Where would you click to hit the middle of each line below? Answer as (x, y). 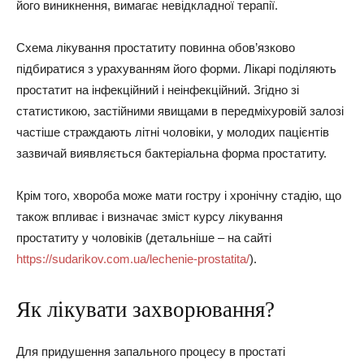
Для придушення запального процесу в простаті (151, 351)
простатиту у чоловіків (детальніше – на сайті (144, 237)
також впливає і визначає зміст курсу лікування (149, 216)
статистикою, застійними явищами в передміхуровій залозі (180, 110)
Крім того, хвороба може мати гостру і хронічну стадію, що (179, 195)
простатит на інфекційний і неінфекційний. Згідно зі (158, 89)
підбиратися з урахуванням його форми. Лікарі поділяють (176, 68)
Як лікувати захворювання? (145, 309)
